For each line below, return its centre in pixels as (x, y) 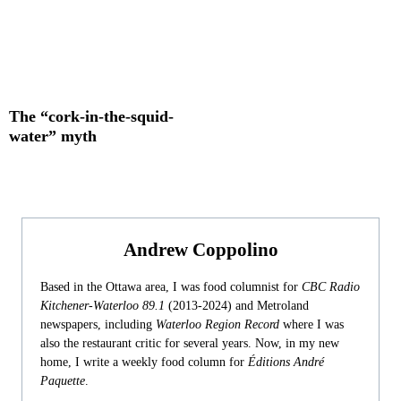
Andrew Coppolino (200, 250)
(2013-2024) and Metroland (237, 306)
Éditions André (286, 362)
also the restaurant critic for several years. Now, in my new (190, 343)
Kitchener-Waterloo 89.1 (102, 306)
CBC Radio (331, 287)
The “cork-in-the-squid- (91, 116)
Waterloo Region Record (218, 324)
